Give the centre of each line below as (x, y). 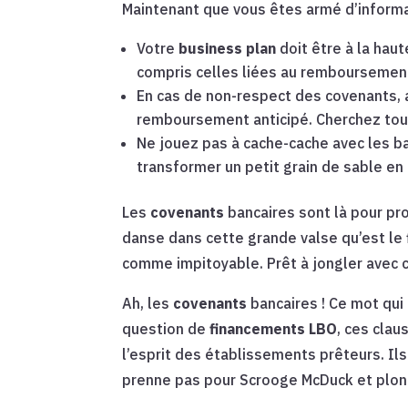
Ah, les (148, 304)
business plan (228, 49)
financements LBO (274, 329)
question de (166, 329)
